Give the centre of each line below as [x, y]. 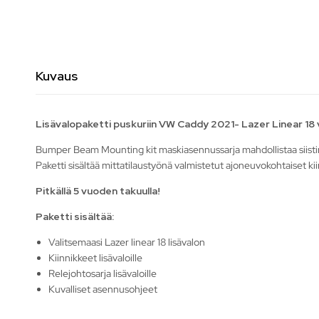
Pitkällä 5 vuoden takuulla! [98, 190]
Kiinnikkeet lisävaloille [96, 257]
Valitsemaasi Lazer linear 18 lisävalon [127, 242]
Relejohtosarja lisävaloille [103, 273]
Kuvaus [57, 75]
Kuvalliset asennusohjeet [103, 289]
